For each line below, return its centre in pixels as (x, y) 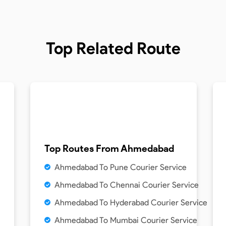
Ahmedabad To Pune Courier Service (121, 167)
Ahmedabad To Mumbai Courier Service (126, 220)
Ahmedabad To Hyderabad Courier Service (131, 202)
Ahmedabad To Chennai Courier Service (127, 185)
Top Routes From (82, 148)
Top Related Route (113, 48)
